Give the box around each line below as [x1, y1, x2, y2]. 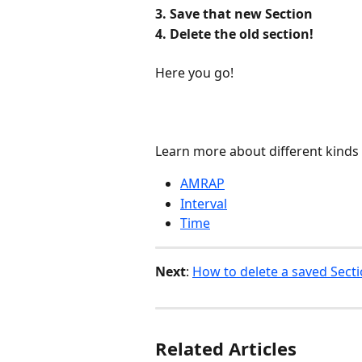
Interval [180, 194, 227, 213]
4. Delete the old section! [155, 24, 314, 43]
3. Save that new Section [155, 5, 313, 23]
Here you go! [155, 64, 234, 82]
